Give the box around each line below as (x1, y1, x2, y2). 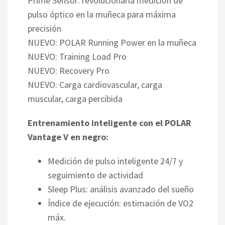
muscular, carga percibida (28, 92, 123, 104)
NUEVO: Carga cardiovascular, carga (28, 78, 162, 90)
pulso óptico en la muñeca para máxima (28, 8, 176, 20)
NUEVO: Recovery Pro (28, 64, 109, 76)
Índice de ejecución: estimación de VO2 (48, 197, 193, 209)
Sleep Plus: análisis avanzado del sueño (48, 183, 194, 195)
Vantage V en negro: (28, 131, 108, 143)
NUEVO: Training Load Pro (28, 50, 127, 62)
